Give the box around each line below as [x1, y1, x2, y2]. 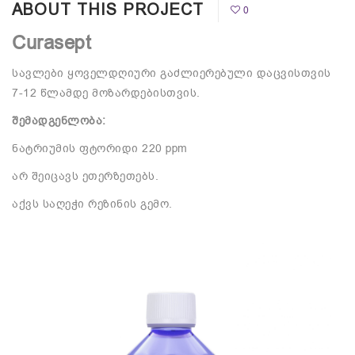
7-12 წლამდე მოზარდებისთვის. [12, 86, 200, 101]
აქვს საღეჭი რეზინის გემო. [12, 197, 173, 212]
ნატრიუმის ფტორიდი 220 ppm [12, 141, 188, 156]
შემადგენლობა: [12, 113, 106, 128]
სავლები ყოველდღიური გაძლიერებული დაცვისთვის [12, 66, 331, 81]
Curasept [12, 30, 91, 55]
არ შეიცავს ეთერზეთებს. [12, 169, 158, 184]
